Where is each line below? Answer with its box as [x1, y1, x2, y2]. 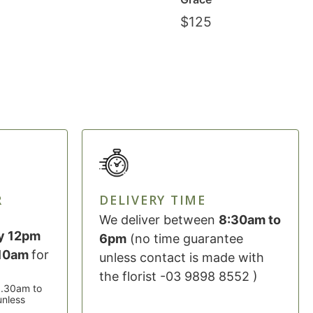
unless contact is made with [99, 249, 264, 265]
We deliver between [99, 212, 219, 227]
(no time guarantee [126, 231, 243, 246]
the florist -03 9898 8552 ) [99, 268, 258, 284]
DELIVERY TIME [99, 191, 206, 208]
